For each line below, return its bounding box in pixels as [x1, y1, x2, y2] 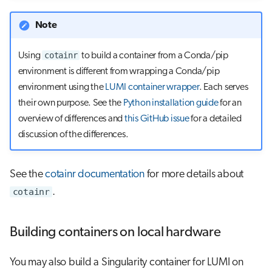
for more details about [144, 169, 243, 181]
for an [218, 98, 242, 108]
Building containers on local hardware [10, 226, 221, 240]
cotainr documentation [45, 169, 144, 181]
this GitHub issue [124, 114, 189, 124]
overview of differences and [18, 114, 124, 124]
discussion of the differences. [18, 129, 129, 140]
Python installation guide [123, 98, 219, 108]
